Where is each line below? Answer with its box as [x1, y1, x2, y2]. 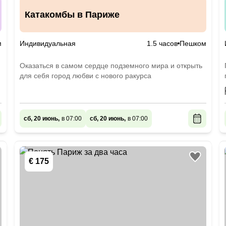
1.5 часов [146, 39, 178, 47]
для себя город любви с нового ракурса [20, 72, 152, 80]
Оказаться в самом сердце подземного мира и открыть [20, 62, 203, 70]
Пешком [179, 39, 206, 47]
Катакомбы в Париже [25, 10, 120, 20]
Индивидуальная [20, 39, 76, 47]
